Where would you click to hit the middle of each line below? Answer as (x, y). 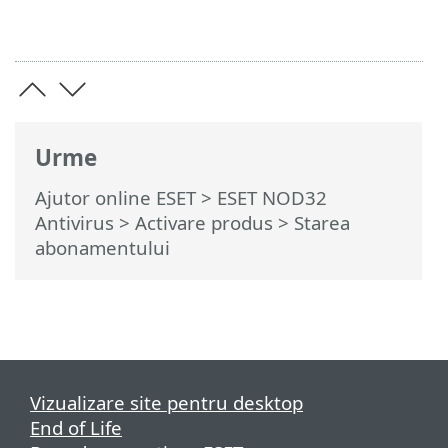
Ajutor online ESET (115, 197)
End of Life (76, 427)
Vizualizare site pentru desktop (166, 402)
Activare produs (204, 222)
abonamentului (102, 247)
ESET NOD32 (272, 197)
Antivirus (74, 222)
